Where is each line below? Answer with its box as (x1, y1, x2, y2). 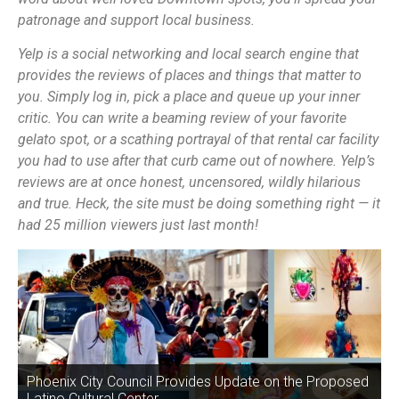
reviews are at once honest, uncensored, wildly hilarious (18, 174, 361, 191)
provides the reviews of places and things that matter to (18, 67, 362, 85)
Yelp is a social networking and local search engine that (18, 45, 359, 63)
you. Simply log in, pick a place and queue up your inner (18, 88, 360, 106)
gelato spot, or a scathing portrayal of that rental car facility (18, 131, 379, 149)
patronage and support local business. (18, 11, 255, 28)
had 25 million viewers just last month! (18, 216, 258, 234)
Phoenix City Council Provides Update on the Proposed (27, 372, 369, 390)
